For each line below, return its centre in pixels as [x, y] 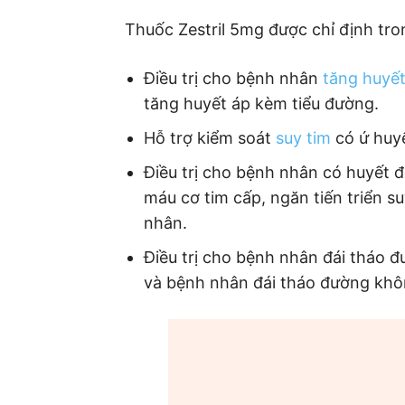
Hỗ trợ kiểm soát [210, 137]
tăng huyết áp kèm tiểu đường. [261, 103]
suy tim [303, 137]
